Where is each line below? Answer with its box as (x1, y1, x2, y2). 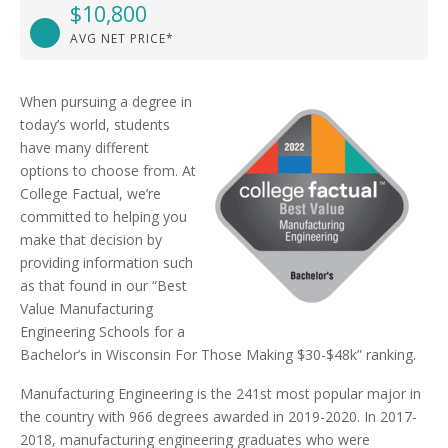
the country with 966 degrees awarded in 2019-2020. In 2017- (20, 407, 417, 426)
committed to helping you (20, 207, 187, 226)
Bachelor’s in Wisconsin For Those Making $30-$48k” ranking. (20, 345, 416, 364)
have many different (20, 138, 149, 157)
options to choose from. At (20, 161, 196, 180)
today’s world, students (20, 115, 170, 134)
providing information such (20, 253, 193, 272)
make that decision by (20, 230, 162, 249)
